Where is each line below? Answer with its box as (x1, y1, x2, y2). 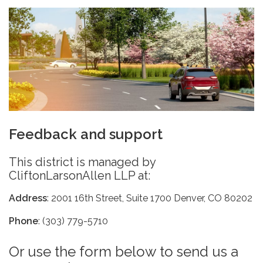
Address (9, 193, 47, 204)
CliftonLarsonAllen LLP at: (9, 168, 150, 183)
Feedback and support (9, 126, 163, 143)
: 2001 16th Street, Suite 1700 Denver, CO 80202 (47, 193, 252, 204)
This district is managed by (9, 155, 156, 170)
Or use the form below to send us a (9, 243, 238, 261)
